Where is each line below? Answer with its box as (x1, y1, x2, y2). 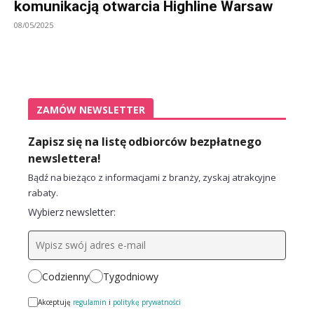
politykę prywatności (113, 297, 181, 308)
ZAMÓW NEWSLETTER (36, 102, 145, 116)
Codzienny (42, 269, 89, 283)
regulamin (73, 297, 107, 308)
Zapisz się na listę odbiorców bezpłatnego (28, 133, 261, 149)
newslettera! (28, 150, 102, 166)
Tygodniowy (103, 269, 158, 283)
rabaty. (28, 186, 58, 199)
